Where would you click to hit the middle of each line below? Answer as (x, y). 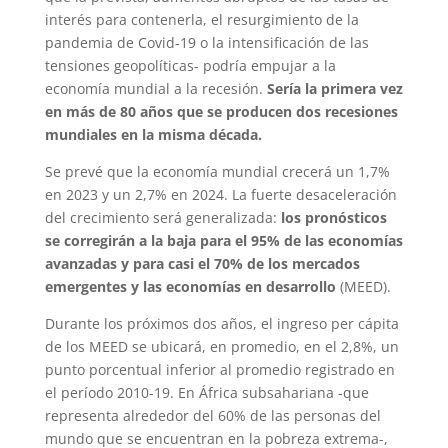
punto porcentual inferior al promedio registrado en (219, 369)
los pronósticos (333, 217)
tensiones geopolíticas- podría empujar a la (190, 65)
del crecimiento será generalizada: (162, 217)
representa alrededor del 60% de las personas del (212, 415)
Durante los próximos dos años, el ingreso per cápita (221, 323)
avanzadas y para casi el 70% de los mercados (202, 263)
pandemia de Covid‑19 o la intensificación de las (206, 42)
